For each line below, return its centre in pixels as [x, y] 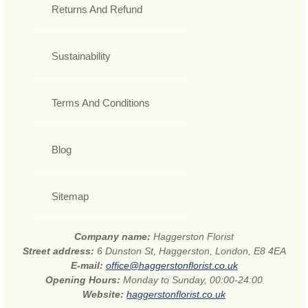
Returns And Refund [97, 10]
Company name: [114, 237]
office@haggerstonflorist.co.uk [172, 266]
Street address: [59, 251]
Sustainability [81, 56]
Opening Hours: [84, 280]
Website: [104, 295]
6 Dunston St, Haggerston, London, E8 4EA [191, 251]
